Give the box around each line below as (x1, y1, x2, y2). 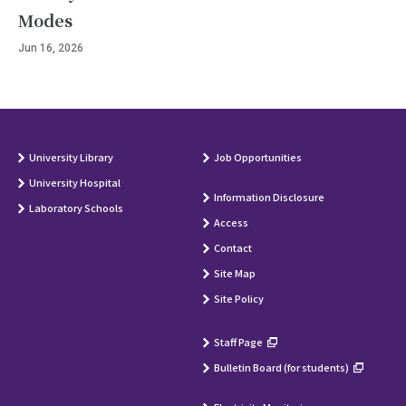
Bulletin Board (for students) (214, 359, 349, 374)
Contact (214, 239, 252, 255)
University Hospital (29, 174, 121, 189)
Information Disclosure (214, 188, 324, 204)
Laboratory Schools (29, 199, 123, 215)
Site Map (214, 265, 256, 280)
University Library (29, 149, 113, 164)
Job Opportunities (214, 149, 302, 164)
